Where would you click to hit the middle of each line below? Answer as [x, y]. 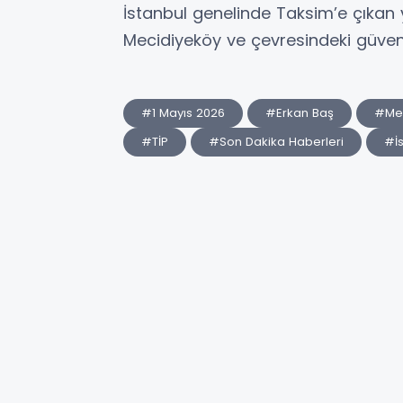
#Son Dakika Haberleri [276, 142]
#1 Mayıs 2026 [183, 113]
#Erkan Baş [300, 113]
